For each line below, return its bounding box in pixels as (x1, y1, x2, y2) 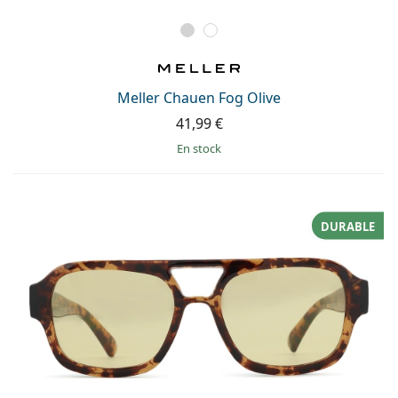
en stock (183, 140, 221, 157)
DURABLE (321, 218, 375, 235)
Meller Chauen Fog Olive (117, 88, 281, 108)
